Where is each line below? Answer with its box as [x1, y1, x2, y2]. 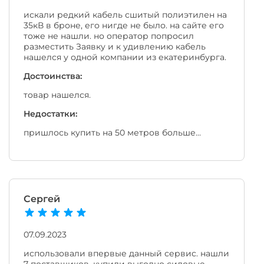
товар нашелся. [24, 89, 91, 100]
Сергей [24, 193, 60, 204]
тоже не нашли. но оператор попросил [24, 30, 194, 41]
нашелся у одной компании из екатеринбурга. [24, 51, 226, 62]
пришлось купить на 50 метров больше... [24, 127, 201, 138]
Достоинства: [24, 70, 82, 81]
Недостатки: [24, 108, 77, 119]
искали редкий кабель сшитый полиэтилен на [24, 9, 227, 20]
